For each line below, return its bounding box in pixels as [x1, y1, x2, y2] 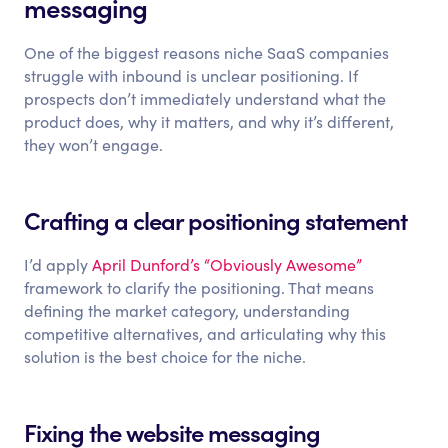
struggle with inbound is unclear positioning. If [24, 65, 359, 86]
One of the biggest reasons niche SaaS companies [24, 42, 390, 63]
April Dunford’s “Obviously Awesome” [92, 254, 363, 275]
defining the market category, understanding [24, 300, 351, 321]
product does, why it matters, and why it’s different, [24, 111, 395, 132]
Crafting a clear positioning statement [24, 203, 408, 236]
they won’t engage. [24, 134, 164, 155]
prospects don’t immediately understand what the [24, 88, 387, 109]
